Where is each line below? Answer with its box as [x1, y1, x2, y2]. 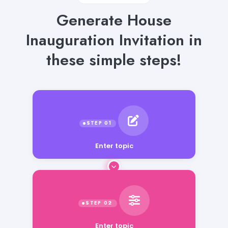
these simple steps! [46, 48, 182, 71]
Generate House [56, 9, 172, 31]
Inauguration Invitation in [26, 28, 202, 51]
